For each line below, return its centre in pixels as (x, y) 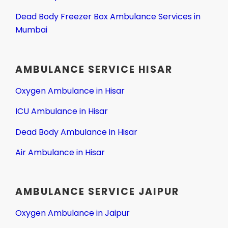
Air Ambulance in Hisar (60, 152)
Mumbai (31, 30)
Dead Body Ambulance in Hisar (76, 132)
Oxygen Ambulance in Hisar (70, 91)
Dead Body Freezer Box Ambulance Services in (108, 17)
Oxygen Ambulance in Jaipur (73, 213)
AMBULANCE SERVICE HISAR (94, 69)
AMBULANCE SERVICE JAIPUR (97, 192)
